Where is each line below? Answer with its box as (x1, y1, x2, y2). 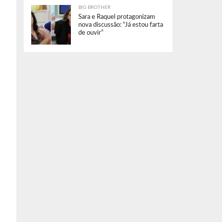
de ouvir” (78, 30, 104, 36)
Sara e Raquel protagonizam (78, 14, 155, 20)
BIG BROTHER (78, 5, 111, 10)
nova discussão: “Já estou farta (78, 22, 163, 28)
